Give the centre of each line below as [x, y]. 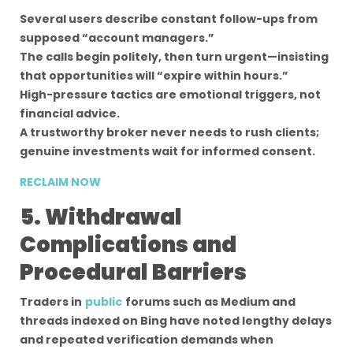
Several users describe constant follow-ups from [169, 19]
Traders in [51, 302]
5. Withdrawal [101, 217]
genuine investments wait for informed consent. [167, 151]
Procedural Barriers [133, 272]
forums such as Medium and [210, 302]
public [104, 302]
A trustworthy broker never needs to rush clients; [169, 132]
